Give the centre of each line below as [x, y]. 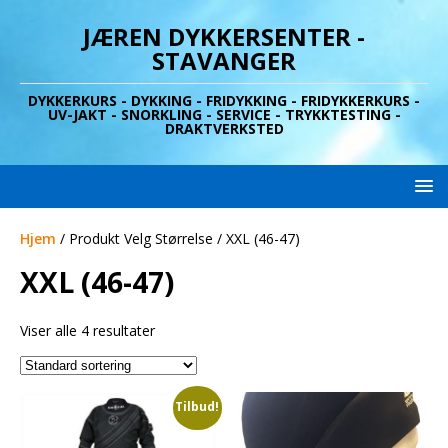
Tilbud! [197, 407]
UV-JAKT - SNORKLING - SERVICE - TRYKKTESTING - [224, 114]
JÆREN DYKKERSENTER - [224, 36]
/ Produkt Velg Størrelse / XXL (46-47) [178, 238]
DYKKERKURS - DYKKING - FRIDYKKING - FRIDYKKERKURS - [224, 100]
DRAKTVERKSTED [224, 128]
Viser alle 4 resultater [87, 330]
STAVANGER [224, 60]
